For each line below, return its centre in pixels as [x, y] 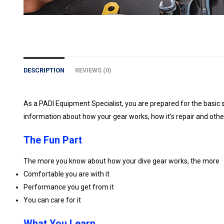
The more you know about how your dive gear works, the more [121, 161]
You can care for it [52, 200]
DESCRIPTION [44, 70]
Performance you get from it [69, 187]
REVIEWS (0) [93, 70]
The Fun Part [53, 140]
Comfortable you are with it [66, 174]
